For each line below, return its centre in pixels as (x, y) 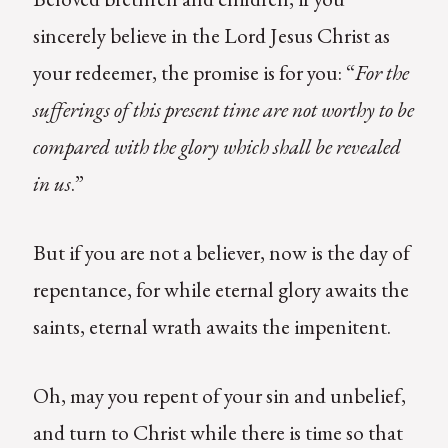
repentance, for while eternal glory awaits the (220, 289)
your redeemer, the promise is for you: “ (193, 72)
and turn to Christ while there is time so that (217, 432)
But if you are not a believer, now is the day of (221, 252)
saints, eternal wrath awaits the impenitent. (211, 326)
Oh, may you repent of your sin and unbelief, (219, 395)
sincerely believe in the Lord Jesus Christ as (211, 35)
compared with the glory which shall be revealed (216, 146)
